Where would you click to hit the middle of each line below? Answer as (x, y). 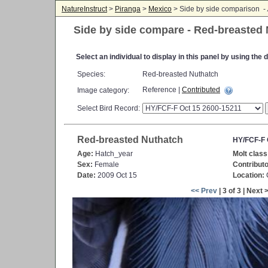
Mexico (160, 9)
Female (106, 165)
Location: (249, 175)
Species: (91, 74)
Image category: (103, 90)
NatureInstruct (84, 9)
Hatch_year (113, 154)
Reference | (162, 90)
